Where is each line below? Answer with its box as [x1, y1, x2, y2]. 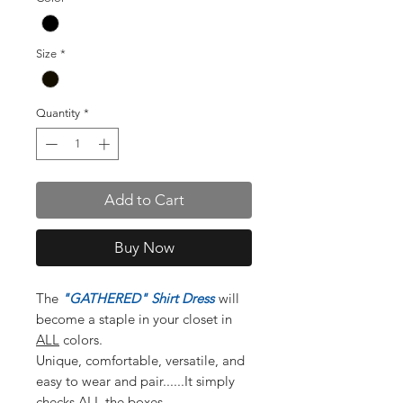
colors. [59, 330, 103, 348]
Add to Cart [103, 190, 184, 209]
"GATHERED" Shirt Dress [62, 289, 214, 307]
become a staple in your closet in [36, 309, 232, 327]
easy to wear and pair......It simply [36, 372, 235, 390]
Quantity [36, 106, 80, 121]
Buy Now [113, 237, 175, 256]
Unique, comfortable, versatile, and [36, 351, 245, 369]
